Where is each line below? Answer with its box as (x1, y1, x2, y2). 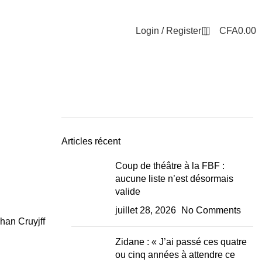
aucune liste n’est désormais (115, 174, 233, 184)
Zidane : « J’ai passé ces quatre (115, 237, 247, 247)
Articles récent (61, 136, 120, 146)
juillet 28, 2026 (115, 205, 176, 215)
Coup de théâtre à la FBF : (115, 161, 225, 171)
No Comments (181, 205, 241, 215)
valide (115, 187, 140, 196)
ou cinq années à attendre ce (115, 250, 235, 260)
